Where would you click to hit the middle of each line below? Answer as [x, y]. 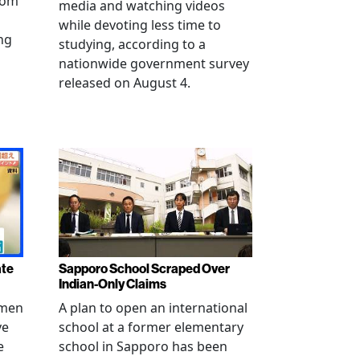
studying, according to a [132, 45]
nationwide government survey [154, 64]
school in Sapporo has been [143, 346]
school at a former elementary [151, 327]
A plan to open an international [153, 307]
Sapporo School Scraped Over [144, 268]
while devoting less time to [140, 25]
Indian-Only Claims [112, 283]
